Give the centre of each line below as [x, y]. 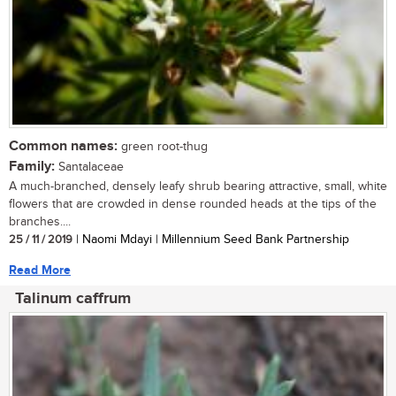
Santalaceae [89, 167]
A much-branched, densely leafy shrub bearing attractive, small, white [198, 186]
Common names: [63, 146]
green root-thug [163, 146]
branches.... [40, 221]
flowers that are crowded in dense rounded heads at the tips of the [193, 204]
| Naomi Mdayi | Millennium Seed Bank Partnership [211, 239]
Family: [32, 166]
